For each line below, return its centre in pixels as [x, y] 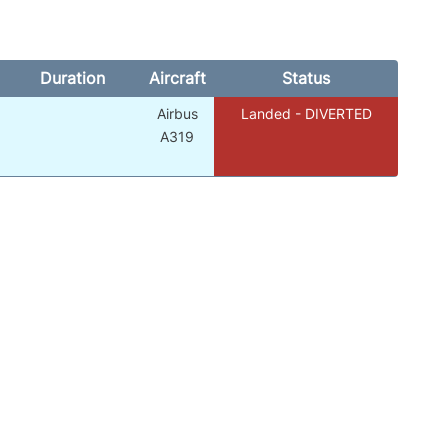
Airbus [177, 114]
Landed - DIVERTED [306, 114]
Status [305, 78]
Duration [72, 78]
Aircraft [177, 78]
